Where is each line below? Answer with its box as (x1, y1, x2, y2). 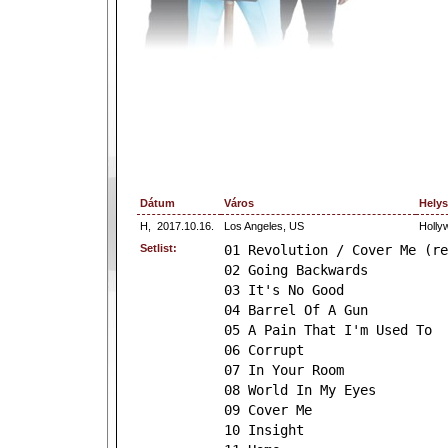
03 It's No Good (224, 282, 344, 298)
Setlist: (140, 242, 177, 254)
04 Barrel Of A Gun (224, 302, 368, 318)
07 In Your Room (224, 362, 344, 378)
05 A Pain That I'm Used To (224, 322, 432, 338)
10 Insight (224, 422, 304, 438)
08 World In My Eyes (224, 382, 376, 398)
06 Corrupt (224, 342, 304, 358)
